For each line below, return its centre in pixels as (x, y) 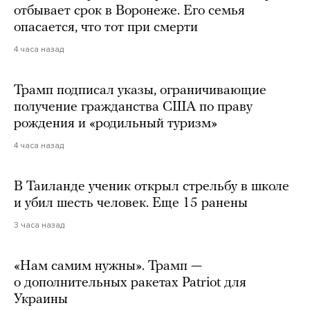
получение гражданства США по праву (133, 107)
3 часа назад (39, 225)
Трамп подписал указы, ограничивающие (140, 90)
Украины (41, 299)
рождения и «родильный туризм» (116, 124)
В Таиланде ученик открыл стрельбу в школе (152, 186)
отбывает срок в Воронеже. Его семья (129, 11)
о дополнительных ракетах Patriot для (130, 283)
